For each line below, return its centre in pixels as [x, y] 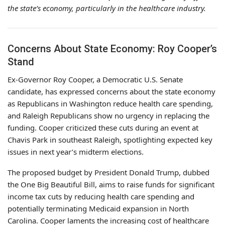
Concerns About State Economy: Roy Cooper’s [112, 48]
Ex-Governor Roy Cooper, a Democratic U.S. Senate [95, 79]
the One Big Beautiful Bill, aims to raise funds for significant [111, 184]
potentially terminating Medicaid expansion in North [98, 208]
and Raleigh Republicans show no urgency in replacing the [108, 115]
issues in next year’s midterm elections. [76, 151]
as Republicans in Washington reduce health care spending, [110, 103]
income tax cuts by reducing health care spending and [101, 196]
